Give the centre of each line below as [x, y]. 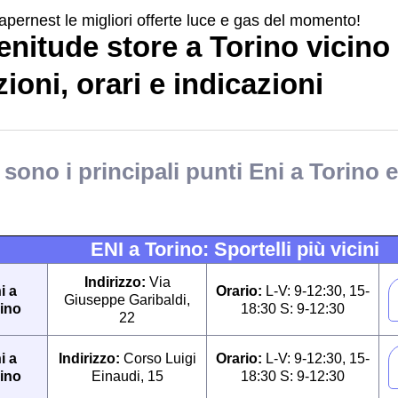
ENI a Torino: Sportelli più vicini [235, 249]
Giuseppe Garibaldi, [127, 299]
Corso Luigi [159, 358]
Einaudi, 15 [127, 376]
